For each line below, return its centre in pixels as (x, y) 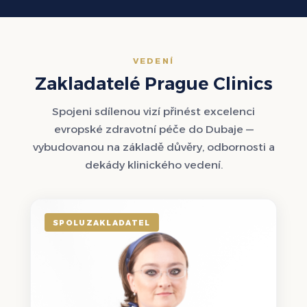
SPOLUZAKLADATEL (102, 222)
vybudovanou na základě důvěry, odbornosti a (153, 147)
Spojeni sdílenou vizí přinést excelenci (153, 111)
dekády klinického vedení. (153, 164)
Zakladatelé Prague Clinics (153, 83)
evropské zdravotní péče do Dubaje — (153, 129)
